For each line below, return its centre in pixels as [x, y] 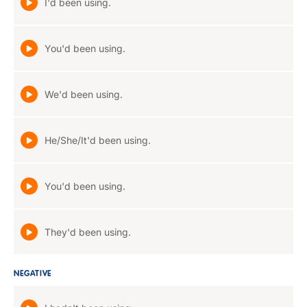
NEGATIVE [33, 274]
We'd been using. [84, 94]
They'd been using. [88, 232]
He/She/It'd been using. [98, 140]
